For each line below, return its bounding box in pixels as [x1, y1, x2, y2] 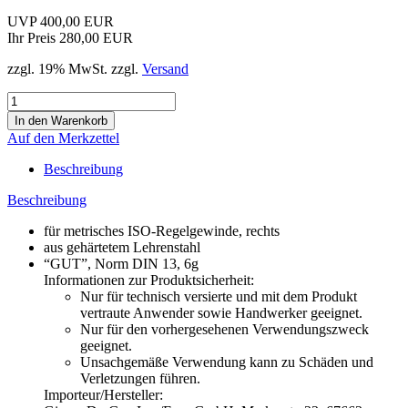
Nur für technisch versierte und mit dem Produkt [80, 288, 357, 304]
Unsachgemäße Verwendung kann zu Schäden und [80, 353, 373, 370]
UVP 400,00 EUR [7, 13, 114, 29]
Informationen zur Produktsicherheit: [44, 271, 254, 288]
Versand [142, 60, 189, 76]
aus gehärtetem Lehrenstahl [44, 239, 200, 255]
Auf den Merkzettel [7, 129, 119, 146]
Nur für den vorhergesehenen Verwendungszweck [80, 321, 369, 337]
